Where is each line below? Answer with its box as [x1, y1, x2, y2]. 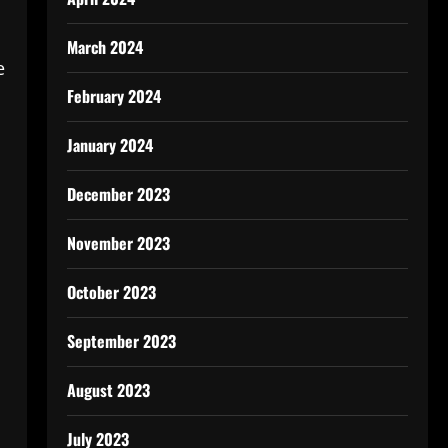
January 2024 [66, 133, 153, 157]
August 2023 [66, 378, 150, 402]
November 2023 [66, 231, 170, 255]
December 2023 [66, 182, 170, 206]
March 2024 [66, 35, 143, 59]
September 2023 [66, 329, 176, 353]
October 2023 [66, 280, 156, 304]
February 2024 [66, 84, 161, 108]
